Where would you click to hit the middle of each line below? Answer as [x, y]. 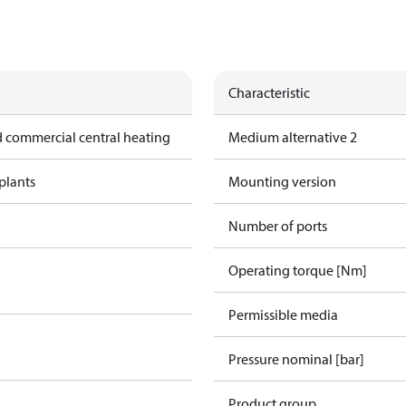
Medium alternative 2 [293, 137]
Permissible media [283, 314]
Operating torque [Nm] [298, 270]
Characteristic [269, 92]
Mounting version [282, 181]
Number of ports [278, 226]
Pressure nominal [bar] [296, 359]
